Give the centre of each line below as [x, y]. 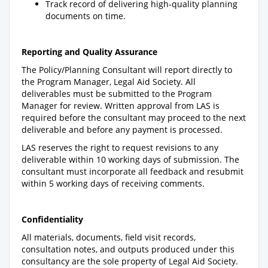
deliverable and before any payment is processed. [122, 130]
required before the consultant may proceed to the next [134, 118]
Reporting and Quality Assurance [89, 52]
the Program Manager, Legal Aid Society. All [109, 82]
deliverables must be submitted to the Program [117, 94]
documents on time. [86, 16]
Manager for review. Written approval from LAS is [121, 106]
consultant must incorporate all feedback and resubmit [133, 171]
